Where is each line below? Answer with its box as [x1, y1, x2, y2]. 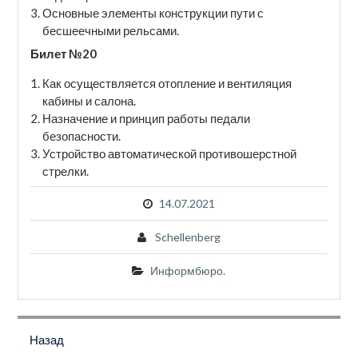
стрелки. [42, 164, 89, 178]
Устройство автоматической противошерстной [42, 146, 296, 161]
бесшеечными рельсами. [42, 22, 179, 38]
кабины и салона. [42, 93, 136, 108]
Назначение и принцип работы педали [42, 111, 250, 125]
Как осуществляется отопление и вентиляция [42, 76, 292, 90]
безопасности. [42, 129, 121, 143]
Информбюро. [150, 263, 226, 277]
